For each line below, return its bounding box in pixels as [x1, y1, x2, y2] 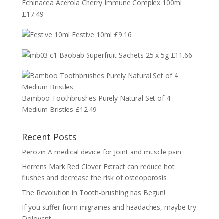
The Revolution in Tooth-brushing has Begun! [22, 187, 165, 197]
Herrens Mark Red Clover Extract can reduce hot [22, 161, 175, 171]
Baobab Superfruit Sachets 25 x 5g [59, 50, 169, 60]
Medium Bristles [22, 104, 73, 114]
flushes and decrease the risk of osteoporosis [22, 173, 167, 182]
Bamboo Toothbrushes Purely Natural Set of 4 [22, 93, 170, 103]
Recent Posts [22, 131, 77, 143]
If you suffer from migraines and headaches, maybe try [22, 202, 196, 212]
